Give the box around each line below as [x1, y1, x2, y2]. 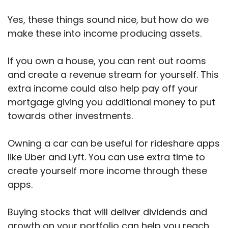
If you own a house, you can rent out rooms [8, 54, 206, 67]
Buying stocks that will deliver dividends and [8, 205, 207, 218]
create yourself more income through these [8, 164, 207, 177]
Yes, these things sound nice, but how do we [8, 13, 209, 26]
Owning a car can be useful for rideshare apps [8, 136, 220, 150]
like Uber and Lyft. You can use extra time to [8, 150, 205, 163]
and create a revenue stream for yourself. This [8, 68, 219, 81]
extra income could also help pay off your [8, 81, 198, 95]
